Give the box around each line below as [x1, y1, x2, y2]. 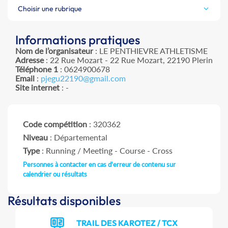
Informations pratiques [15, 32, 140, 48]
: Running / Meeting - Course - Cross [40, 146, 173, 156]
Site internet [15, 82, 60, 93]
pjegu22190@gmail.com [41, 73, 126, 83]
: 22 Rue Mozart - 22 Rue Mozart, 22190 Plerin [44, 55, 213, 65]
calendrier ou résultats [23, 170, 87, 179]
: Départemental [48, 132, 107, 142]
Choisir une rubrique [18, 4, 82, 14]
